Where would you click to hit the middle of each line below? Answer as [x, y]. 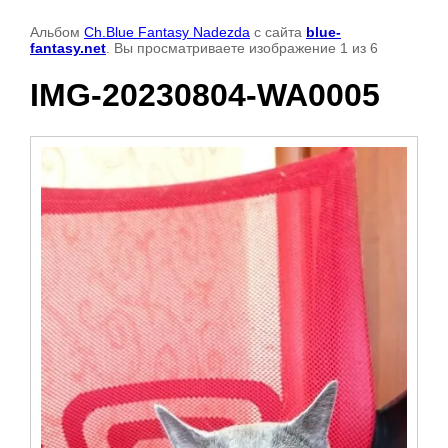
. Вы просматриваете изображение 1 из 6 [242, 48]
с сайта [278, 32]
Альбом [57, 32]
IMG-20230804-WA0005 [205, 95]
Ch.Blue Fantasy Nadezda [167, 32]
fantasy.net [68, 48]
